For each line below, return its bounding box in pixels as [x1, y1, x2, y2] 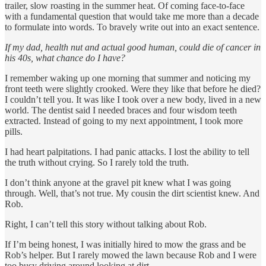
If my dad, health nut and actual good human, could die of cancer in [5, 42, 261, 52]
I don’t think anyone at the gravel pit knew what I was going [5, 177, 231, 188]
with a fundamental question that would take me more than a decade [5, 11, 259, 21]
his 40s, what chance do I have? [5, 52, 125, 63]
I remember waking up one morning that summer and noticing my [5, 72, 251, 83]
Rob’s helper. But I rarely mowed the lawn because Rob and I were [5, 249, 256, 260]
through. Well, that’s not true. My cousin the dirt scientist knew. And [5, 188, 259, 198]
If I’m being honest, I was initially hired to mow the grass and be [5, 239, 246, 249]
